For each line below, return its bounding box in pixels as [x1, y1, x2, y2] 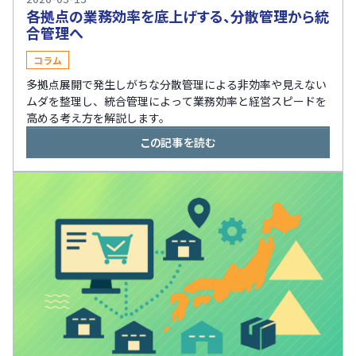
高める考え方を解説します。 [26, 109, 170, 126]
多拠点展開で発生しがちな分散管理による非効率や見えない [26, 75, 327, 92]
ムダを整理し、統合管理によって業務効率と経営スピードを [26, 92, 327, 109]
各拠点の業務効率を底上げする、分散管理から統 [26, 5, 329, 26]
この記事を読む [140, 133, 216, 150]
